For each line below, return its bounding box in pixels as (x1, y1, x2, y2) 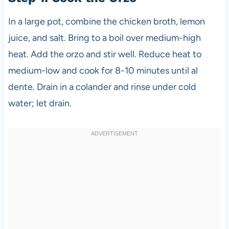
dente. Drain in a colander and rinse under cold (8, 81, 196, 93)
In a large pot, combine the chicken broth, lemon (8, 15, 205, 27)
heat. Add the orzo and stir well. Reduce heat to (8, 48, 201, 60)
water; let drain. (8, 97, 72, 109)
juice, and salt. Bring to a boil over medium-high (8, 32, 201, 43)
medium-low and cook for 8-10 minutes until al (8, 64, 198, 76)
